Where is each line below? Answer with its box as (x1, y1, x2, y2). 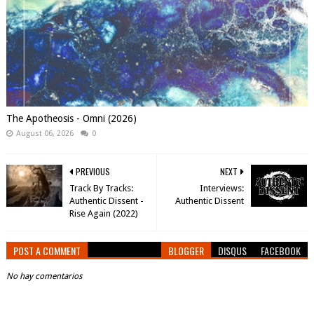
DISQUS (218, 243, 247, 258)
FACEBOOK (261, 243, 301, 258)
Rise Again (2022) (69, 208, 138, 219)
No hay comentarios (6, 271, 82, 281)
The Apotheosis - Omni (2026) (6, 113, 137, 124)
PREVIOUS (75, 165, 110, 177)
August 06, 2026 (15, 129, 74, 138)
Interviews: (200, 183, 245, 193)
